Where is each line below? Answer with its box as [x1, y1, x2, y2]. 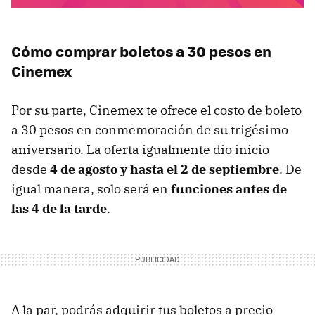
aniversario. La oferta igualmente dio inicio [11, 141, 269, 158]
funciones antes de [171, 181, 287, 198]
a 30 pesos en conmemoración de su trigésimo [11, 122, 288, 139]
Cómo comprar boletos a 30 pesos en [11, 40, 271, 63]
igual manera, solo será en [11, 181, 171, 198]
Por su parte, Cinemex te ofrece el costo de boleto [11, 102, 302, 119]
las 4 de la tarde [11, 200, 107, 217]
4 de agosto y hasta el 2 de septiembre [47, 161, 279, 178]
